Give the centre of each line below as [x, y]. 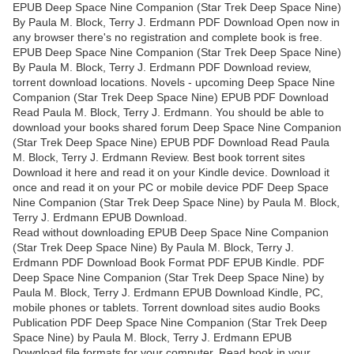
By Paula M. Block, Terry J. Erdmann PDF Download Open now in [176, 22]
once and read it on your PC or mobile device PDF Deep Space [171, 187]
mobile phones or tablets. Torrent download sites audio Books [166, 307]
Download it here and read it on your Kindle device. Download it [171, 172]
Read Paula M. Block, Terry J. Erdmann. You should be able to [168, 112]
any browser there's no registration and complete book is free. [168, 37]
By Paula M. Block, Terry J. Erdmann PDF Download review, [162, 67]
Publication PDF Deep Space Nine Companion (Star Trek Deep [170, 322]
